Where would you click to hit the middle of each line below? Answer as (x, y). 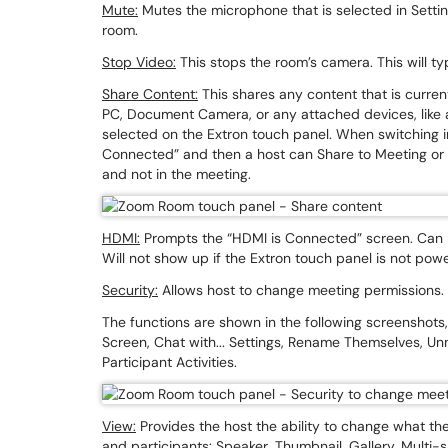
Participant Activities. (171, 362)
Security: (130, 290)
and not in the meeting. (178, 174)
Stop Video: (139, 62)
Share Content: (150, 94)
